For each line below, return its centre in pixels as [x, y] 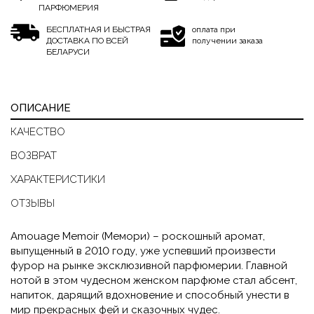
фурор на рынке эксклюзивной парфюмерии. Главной [149, 266]
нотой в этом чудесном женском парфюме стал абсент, [154, 281]
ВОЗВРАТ [34, 156]
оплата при [214, 30]
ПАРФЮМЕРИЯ [69, 8]
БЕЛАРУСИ [68, 52]
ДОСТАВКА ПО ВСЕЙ [87, 41]
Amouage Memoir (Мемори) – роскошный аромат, [138, 237]
